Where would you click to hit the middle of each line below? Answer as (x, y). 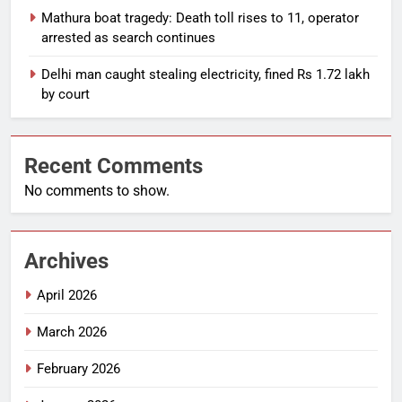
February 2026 (79, 369)
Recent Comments (114, 166)
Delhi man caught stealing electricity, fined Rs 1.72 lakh (205, 75)
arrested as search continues (128, 38)
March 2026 (72, 332)
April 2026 (67, 296)
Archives (66, 262)
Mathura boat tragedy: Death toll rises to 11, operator (200, 18)
